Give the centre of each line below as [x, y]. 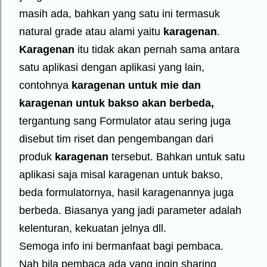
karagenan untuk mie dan [136, 85]
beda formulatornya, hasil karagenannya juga [126, 193]
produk [37, 157]
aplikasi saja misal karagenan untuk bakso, [121, 175]
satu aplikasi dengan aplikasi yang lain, [112, 67]
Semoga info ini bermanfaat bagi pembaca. [121, 246]
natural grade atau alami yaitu [91, 32]
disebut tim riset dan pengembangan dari [116, 139]
